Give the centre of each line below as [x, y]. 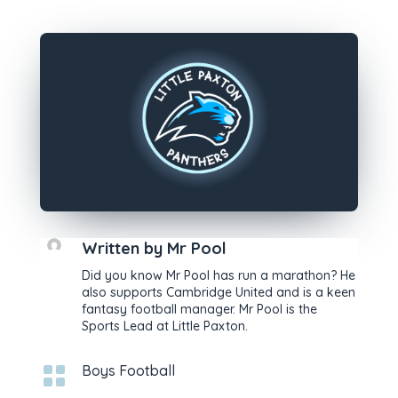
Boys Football [128, 371]
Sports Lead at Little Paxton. [164, 326]
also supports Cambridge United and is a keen [218, 293]
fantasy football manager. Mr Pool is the [199, 310]
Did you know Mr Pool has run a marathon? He [218, 276]
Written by [124, 249]
